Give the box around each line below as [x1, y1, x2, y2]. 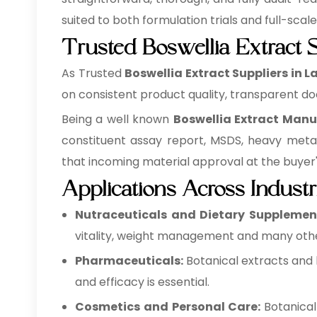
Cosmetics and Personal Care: [75, 299, 265, 315]
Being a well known [62, 111, 173, 127]
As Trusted [62, 65, 125, 81]
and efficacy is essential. [75, 274, 209, 290]
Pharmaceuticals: [75, 253, 183, 269]
